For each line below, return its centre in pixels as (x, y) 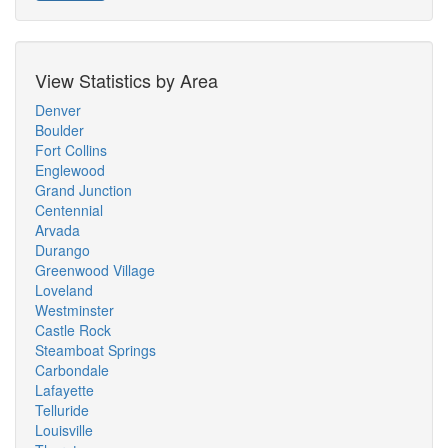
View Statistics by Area (126, 80)
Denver (58, 110)
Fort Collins (71, 150)
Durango (62, 250)
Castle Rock (73, 330)
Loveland (64, 290)
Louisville (64, 430)
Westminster (74, 310)
